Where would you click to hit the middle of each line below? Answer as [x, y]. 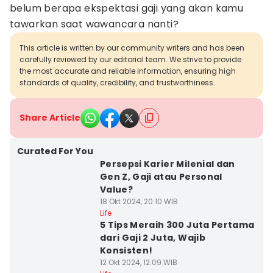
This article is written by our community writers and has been [132, 48]
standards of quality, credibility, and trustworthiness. [117, 83]
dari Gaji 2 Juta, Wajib [152, 238]
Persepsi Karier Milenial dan [167, 164]
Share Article [50, 118]
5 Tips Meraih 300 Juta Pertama [177, 225]
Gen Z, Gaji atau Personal [161, 177]
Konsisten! [126, 250]
